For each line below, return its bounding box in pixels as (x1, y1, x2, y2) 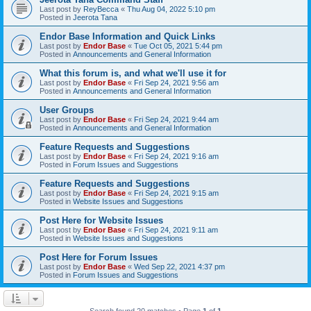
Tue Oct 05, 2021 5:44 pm (134, 41, 222, 50)
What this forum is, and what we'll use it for (40, 67, 226, 78)
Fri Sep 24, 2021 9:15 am (134, 188, 219, 197)
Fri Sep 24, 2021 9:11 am (134, 225, 218, 234)
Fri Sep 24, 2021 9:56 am (134, 78, 219, 87)
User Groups (40, 104, 94, 115)
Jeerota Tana (73, 12, 117, 22)
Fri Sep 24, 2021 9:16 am (134, 151, 219, 160)
